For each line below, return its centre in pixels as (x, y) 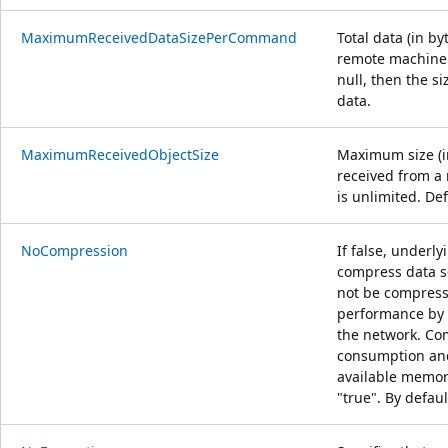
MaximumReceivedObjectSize (120, 154)
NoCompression (74, 250)
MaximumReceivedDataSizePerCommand (159, 37)
